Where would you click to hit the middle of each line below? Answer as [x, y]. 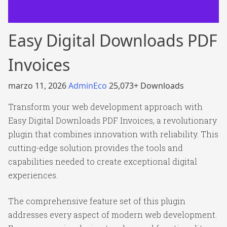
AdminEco [89, 86]
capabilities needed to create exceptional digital [103, 161]
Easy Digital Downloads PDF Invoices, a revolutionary [112, 120]
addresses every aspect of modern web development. [112, 215]
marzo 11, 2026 [38, 86]
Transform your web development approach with [105, 107]
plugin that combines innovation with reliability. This [113, 134]
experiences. [33, 175]
